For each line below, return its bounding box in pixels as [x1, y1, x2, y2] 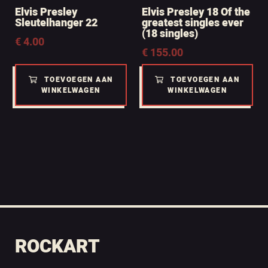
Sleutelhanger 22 [15, 15, 98, 32]
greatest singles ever [141, 15, 243, 32]
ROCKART [15, 233, 100, 261]
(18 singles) [141, 26, 198, 42]
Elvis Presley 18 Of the [141, 4, 250, 21]
